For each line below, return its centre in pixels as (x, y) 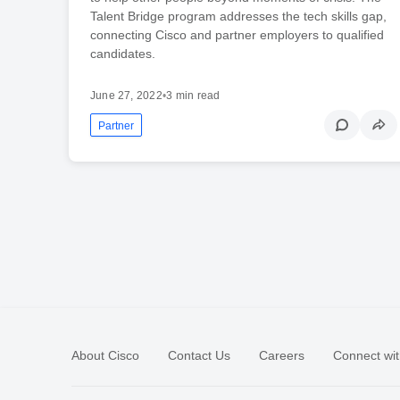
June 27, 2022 (126, 95)
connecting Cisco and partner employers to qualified (237, 34)
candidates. (122, 53)
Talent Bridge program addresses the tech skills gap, (238, 16)
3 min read (193, 95)
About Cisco (105, 355)
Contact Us (199, 355)
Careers (282, 355)
